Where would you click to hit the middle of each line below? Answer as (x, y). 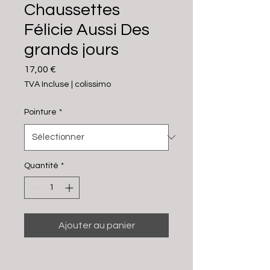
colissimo (93, 84)
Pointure (40, 112)
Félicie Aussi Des (87, 30)
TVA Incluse (47, 84)
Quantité (41, 165)
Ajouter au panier (96, 225)
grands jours (71, 49)
